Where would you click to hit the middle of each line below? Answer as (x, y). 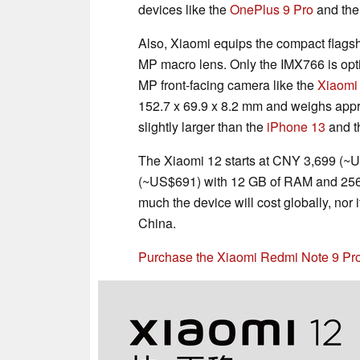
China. (157, 223)
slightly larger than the (202, 126)
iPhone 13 (296, 126)
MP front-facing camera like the (228, 84)
